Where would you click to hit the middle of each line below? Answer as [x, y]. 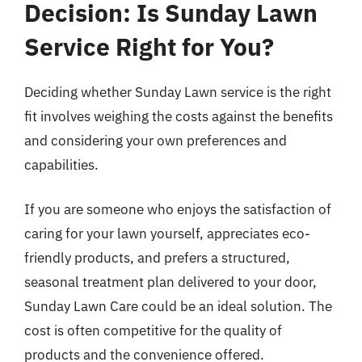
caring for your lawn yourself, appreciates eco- [167, 234]
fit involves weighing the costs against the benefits [179, 116]
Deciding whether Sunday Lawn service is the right [178, 92]
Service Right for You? [149, 46]
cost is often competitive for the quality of [153, 330]
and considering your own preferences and [156, 140]
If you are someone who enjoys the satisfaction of [178, 209]
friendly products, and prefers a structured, [157, 258]
